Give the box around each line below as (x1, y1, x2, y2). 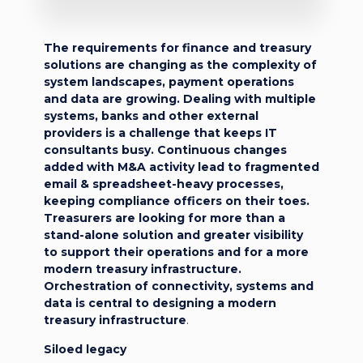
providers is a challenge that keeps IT (44, 125, 277, 140)
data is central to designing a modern (44, 295, 276, 310)
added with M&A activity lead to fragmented (44, 159, 319, 174)
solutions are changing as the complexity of (44, 57, 317, 72)
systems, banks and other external (44, 108, 258, 123)
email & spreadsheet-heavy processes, (44, 176, 284, 191)
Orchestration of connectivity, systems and (44, 278, 314, 293)
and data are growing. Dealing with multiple (44, 91, 316, 106)
